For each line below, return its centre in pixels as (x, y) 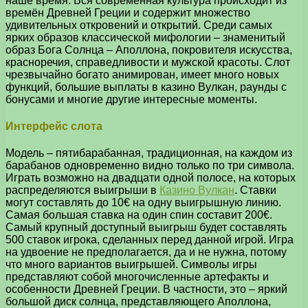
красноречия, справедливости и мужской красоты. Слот (148, 62)
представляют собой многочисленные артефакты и (137, 277)
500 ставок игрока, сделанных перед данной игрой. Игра (150, 240)
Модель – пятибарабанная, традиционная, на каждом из (149, 153)
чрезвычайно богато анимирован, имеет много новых (142, 74)
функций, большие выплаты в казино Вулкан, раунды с (146, 87)
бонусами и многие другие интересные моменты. (131, 99)
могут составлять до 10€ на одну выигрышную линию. (143, 203)
